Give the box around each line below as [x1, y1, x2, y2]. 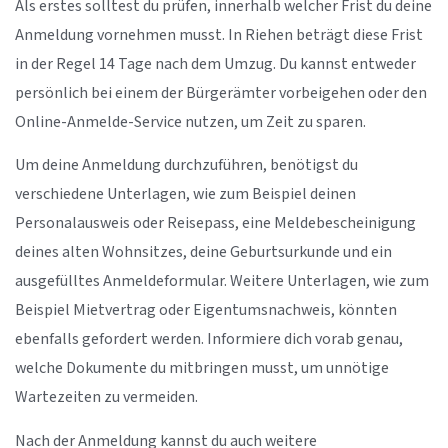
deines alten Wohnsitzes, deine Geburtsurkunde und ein [15, 242, 392, 264]
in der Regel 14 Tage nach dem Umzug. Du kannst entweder [15, 53, 416, 75]
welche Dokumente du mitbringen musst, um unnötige [15, 358, 389, 380]
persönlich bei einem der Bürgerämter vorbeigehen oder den [15, 82, 427, 104]
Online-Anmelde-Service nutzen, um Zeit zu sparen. [15, 111, 366, 133]
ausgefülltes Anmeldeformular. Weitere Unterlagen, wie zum [15, 271, 429, 293]
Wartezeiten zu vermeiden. [15, 387, 198, 409]
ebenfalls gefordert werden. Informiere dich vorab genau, [15, 329, 403, 351]
